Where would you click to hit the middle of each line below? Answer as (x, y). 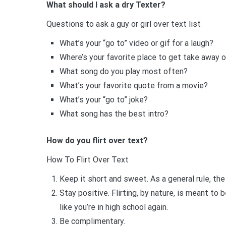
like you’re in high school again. (114, 207)
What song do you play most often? (123, 71)
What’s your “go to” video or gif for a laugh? (136, 43)
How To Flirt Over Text (88, 160)
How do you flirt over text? (97, 141)
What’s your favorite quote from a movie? (133, 85)
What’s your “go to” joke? (103, 99)
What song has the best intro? (114, 114)
